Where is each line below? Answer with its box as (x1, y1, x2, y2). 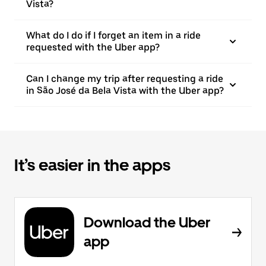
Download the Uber (84, 214, 210, 231)
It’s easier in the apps (14, 155, 170, 175)
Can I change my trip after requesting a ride (26, 73, 223, 84)
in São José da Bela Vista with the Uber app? (26, 85, 224, 96)
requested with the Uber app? (26, 42, 160, 53)
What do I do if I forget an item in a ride (26, 30, 201, 41)
